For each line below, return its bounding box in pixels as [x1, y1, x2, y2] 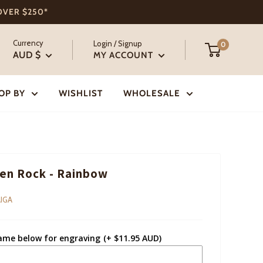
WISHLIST [58, 88, 103, 99]
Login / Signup [93, 38, 142, 48]
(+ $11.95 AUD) [103, 232, 161, 244]
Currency [13, 38, 43, 48]
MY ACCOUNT [93, 49, 156, 60]
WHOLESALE [123, 88, 180, 99]
